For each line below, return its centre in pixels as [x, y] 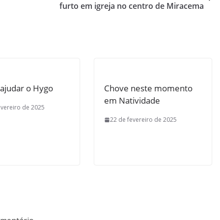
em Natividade [132, 100]
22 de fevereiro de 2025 [143, 120]
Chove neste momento [148, 88]
